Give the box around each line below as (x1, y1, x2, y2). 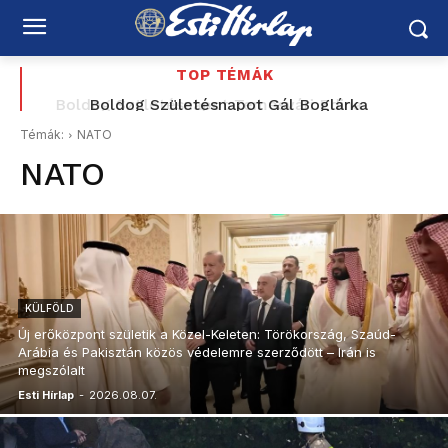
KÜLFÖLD (25, 302, 74, 314)
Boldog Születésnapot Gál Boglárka (85, 95, 365, 114)
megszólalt (18, 362, 85, 378)
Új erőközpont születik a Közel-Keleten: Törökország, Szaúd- (18, 326, 396, 342)
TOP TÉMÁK (175, 66, 275, 84)
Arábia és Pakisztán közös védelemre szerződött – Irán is (18, 344, 376, 360)
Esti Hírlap (18, 388, 74, 402)
